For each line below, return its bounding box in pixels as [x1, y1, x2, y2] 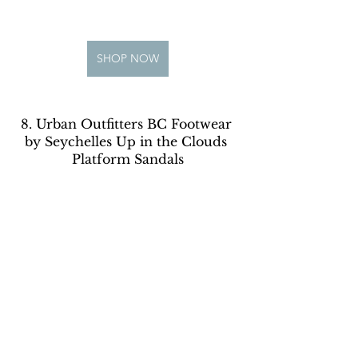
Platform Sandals [72, 151, 184, 168]
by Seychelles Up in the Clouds [25, 133, 231, 150]
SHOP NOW [97, 51, 159, 66]
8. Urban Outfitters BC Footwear [20, 116, 236, 133]
